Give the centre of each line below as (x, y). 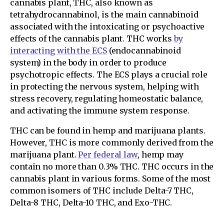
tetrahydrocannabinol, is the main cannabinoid (104, 15)
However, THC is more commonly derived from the (112, 143)
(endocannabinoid (144, 51)
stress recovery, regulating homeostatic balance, (107, 99)
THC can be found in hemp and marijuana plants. (108, 131)
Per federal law (108, 155)
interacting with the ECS (58, 51)
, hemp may (160, 155)
